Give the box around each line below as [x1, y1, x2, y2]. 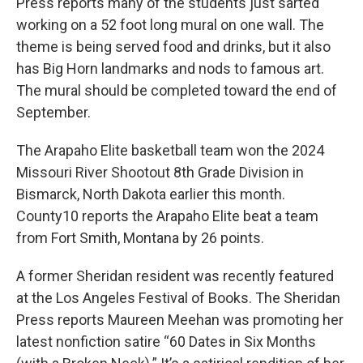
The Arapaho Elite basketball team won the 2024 [16, 141, 324, 159]
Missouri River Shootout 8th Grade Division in [16, 163, 304, 181]
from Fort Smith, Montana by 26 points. [16, 228, 264, 246]
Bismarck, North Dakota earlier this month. [16, 185, 285, 203]
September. [16, 103, 91, 121]
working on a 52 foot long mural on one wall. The [16, 15, 324, 33]
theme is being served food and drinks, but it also [16, 37, 331, 55]
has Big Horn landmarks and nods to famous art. [16, 59, 324, 77]
